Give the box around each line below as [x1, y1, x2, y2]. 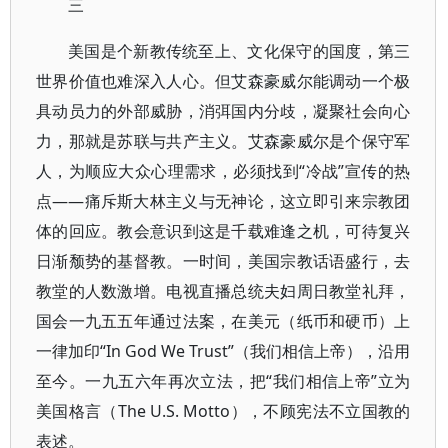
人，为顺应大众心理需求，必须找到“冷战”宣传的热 [36, 160, 411, 182]
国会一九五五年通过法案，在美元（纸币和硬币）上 [36, 310, 411, 332]
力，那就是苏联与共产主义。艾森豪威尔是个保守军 [36, 130, 411, 152]
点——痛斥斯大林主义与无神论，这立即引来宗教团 [36, 190, 411, 212]
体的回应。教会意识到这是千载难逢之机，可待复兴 [36, 220, 411, 242]
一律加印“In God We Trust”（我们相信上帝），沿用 [36, 340, 411, 362]
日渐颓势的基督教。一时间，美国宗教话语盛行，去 [36, 250, 411, 272]
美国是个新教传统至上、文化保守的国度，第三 [68, 40, 411, 62]
